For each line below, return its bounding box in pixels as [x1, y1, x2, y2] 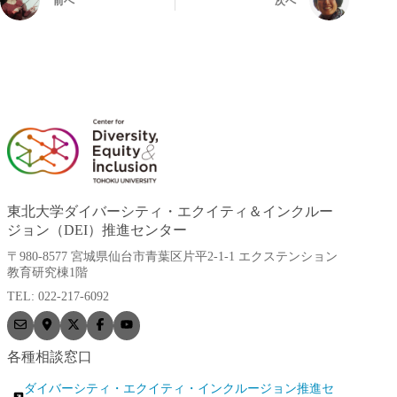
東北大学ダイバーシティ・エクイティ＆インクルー [7, 204, 333, 219]
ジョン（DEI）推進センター [7, 222, 187, 237]
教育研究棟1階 [7, 266, 88, 279]
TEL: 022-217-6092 [7, 290, 109, 303]
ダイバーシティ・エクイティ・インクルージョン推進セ [24, 382, 334, 395]
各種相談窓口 [7, 349, 92, 364]
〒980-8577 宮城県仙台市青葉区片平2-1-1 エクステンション [7, 250, 338, 263]
